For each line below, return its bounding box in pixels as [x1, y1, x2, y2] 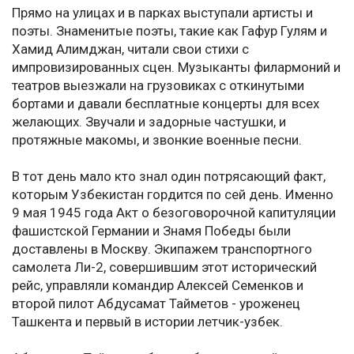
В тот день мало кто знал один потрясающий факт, [12, 168, 326, 185]
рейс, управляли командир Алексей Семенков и [12, 277, 303, 294]
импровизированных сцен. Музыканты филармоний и [12, 59, 341, 76]
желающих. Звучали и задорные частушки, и [12, 114, 286, 130]
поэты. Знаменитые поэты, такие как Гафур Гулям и [12, 23, 327, 40]
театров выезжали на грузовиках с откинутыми [12, 77, 304, 94]
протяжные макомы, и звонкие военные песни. [12, 132, 302, 149]
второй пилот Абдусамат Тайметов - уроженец [12, 296, 300, 312]
